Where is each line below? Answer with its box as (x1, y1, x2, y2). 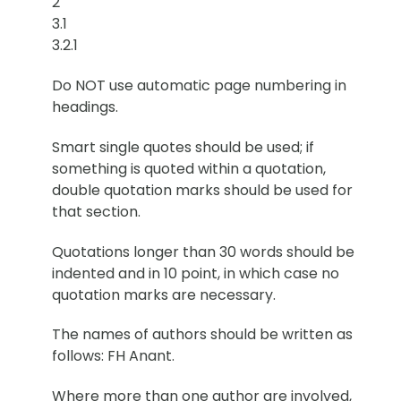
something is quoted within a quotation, (52, 158, 326, 179)
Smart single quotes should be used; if (52, 136, 314, 158)
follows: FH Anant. (52, 346, 175, 367)
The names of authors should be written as (52, 324, 353, 346)
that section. (52, 200, 141, 222)
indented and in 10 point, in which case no (52, 262, 339, 284)
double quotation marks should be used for (52, 179, 353, 200)
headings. (52, 96, 118, 117)
